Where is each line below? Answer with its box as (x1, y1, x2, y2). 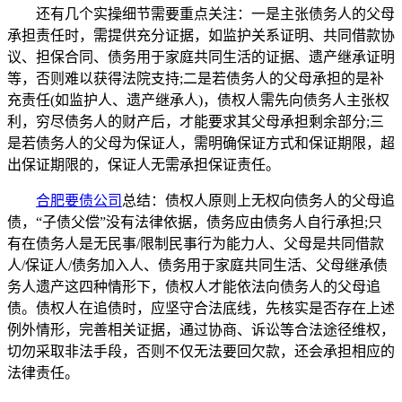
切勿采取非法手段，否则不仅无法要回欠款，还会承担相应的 (7, 344, 395, 360)
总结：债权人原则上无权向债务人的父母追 (122, 193, 395, 209)
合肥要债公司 (36, 193, 122, 209)
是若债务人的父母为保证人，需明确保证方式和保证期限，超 (7, 135, 395, 152)
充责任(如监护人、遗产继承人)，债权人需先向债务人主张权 (7, 92, 389, 109)
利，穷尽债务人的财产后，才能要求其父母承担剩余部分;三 (7, 114, 384, 130)
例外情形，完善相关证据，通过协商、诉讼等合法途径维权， (7, 322, 395, 338)
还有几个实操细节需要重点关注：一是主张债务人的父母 (7, 6, 395, 22)
